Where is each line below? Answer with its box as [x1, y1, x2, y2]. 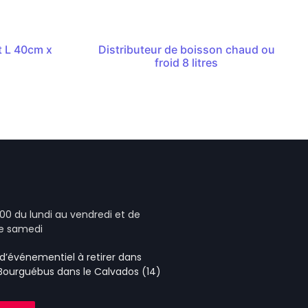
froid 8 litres [155, 56, 219, 70]
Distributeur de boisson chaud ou [98, 43, 275, 57]
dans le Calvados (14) [54, 264, 162, 278]
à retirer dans [75, 250, 142, 264]
